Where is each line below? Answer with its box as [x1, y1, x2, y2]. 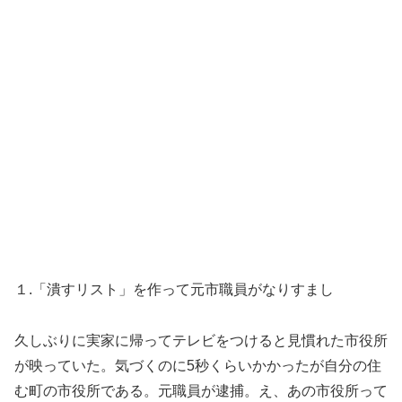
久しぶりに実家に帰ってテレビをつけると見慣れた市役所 [14, 332, 388, 348]
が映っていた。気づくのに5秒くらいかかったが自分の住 [14, 357, 381, 373]
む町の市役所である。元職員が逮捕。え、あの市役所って [14, 382, 388, 398]
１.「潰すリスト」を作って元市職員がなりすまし [14, 281, 334, 297]
